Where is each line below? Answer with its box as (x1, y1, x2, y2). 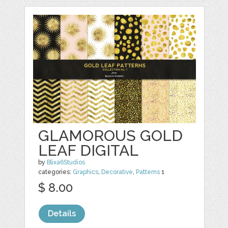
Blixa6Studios (47, 158, 85, 166)
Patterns (136, 168, 160, 176)
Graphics (73, 168, 99, 176)
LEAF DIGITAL (38, 141, 139, 159)
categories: (38, 168, 73, 176)
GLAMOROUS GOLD (38, 126, 183, 145)
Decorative (101, 168, 133, 176)
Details (48, 208, 76, 218)
